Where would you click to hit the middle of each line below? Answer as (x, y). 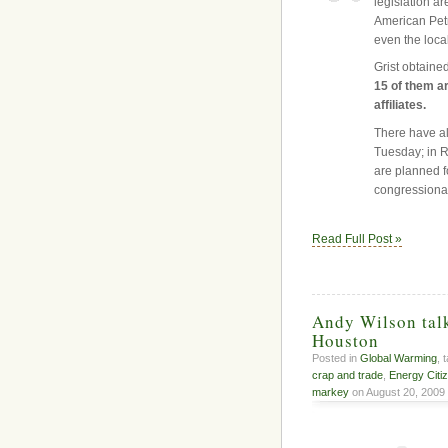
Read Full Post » (357, 239)
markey (330, 392)
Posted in (336, 358)
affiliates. (400, 105)
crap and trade (347, 375)
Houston (345, 341)
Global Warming (398, 358)
